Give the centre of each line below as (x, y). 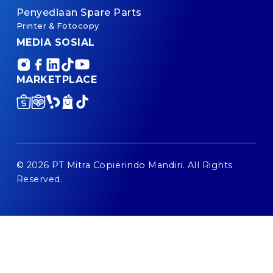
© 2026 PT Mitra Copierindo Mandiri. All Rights (124, 165)
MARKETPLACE (57, 79)
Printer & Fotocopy (58, 26)
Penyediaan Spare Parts (79, 12)
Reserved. (39, 179)
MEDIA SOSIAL (55, 42)
